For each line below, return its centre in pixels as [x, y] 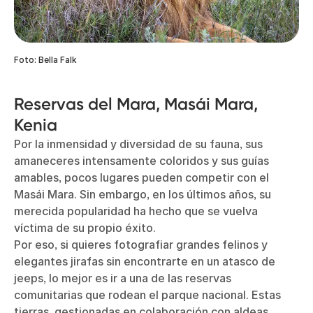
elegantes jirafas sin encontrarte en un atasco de [145, 261]
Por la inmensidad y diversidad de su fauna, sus [138, 144]
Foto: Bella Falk [45, 59]
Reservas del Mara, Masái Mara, [136, 103]
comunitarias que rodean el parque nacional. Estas [147, 294]
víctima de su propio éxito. [85, 227]
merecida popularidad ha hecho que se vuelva [136, 211]
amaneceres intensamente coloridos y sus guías [141, 160]
